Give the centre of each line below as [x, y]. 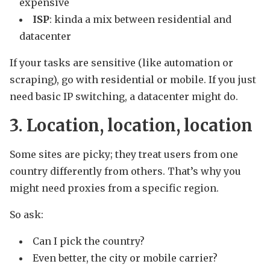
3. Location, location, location [131, 126]
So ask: [27, 215]
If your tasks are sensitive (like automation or [121, 63]
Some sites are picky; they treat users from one [124, 155]
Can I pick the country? [89, 241]
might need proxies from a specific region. [114, 188]
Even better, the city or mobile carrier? [125, 258]
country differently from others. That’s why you [125, 171]
